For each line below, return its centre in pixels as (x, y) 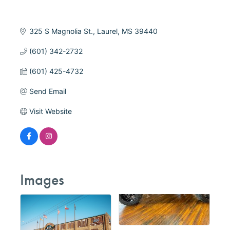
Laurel (107, 31)
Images (42, 180)
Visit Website (50, 111)
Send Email (47, 91)
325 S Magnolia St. (61, 31)
